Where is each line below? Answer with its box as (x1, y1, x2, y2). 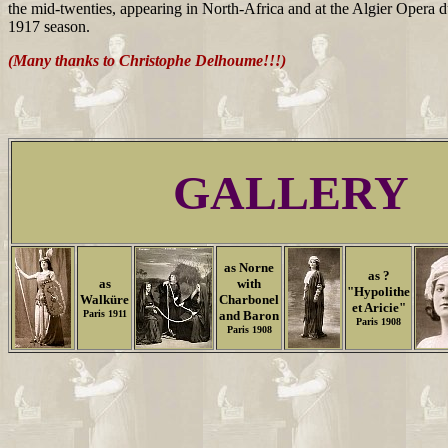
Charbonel (219, 292, 279, 307)
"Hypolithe (347, 284, 410, 299)
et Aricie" (351, 300, 406, 315)
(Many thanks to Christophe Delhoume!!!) (8, 52, 286, 69)
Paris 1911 (82, 308, 127, 319)
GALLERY (173, 166, 409, 219)
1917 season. (8, 18, 90, 35)
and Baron (219, 308, 279, 323)
